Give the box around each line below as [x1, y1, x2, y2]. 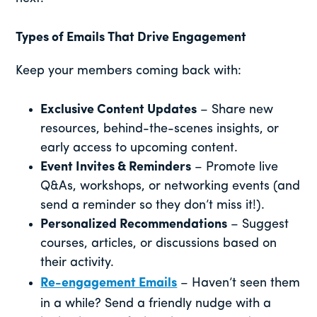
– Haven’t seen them [177, 277, 301, 291]
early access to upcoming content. [40, 142, 238, 156]
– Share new [197, 103, 274, 117]
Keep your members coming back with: [16, 64, 242, 79]
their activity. [40, 256, 115, 270]
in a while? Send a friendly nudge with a [40, 297, 272, 311]
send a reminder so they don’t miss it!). [40, 199, 265, 213]
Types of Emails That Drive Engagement [16, 31, 247, 45]
